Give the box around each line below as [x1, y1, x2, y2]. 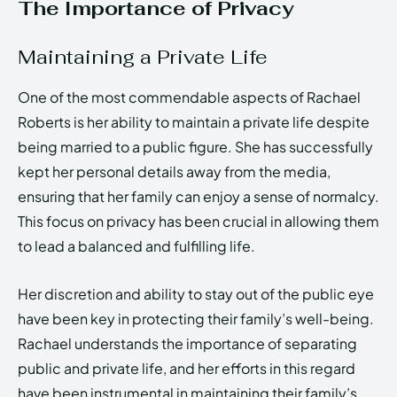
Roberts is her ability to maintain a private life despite [18, 112, 370, 131]
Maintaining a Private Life [18, 43, 268, 69]
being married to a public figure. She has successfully [18, 136, 373, 156]
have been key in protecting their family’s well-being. [18, 308, 374, 328]
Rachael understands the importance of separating [18, 333, 357, 353]
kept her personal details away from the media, [18, 161, 331, 181]
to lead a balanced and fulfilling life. [18, 236, 255, 255]
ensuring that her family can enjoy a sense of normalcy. [18, 186, 379, 206]
